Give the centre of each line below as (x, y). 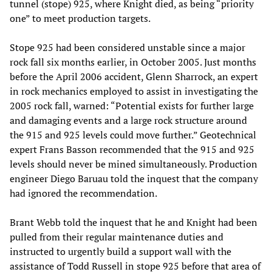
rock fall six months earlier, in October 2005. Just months (133, 62)
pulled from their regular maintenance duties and (117, 236)
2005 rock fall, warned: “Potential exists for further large (132, 105)
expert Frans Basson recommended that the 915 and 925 (132, 149)
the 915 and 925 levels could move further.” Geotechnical (133, 134)
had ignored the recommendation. (83, 193)
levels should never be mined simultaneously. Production (134, 164)
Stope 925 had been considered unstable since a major (127, 47)
